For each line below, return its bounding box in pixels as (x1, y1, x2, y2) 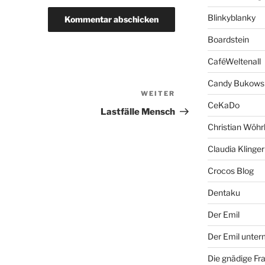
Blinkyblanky (207, 12, 256, 23)
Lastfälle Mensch (101, 106, 176, 118)
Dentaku (207, 188, 240, 198)
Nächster (174, 89, 218, 101)
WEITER (141, 89, 176, 98)
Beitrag (174, 104, 209, 115)
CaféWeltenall (207, 56, 261, 67)
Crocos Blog (207, 166, 254, 176)
